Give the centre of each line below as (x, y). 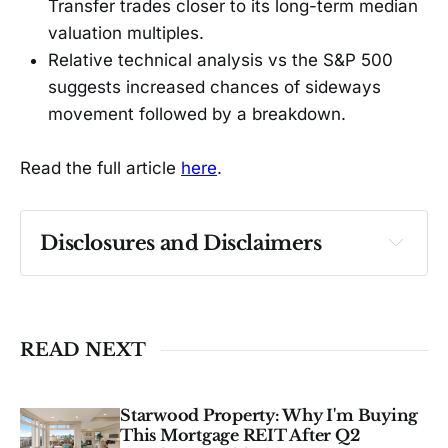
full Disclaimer (276, 298)
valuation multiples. (126, 33)
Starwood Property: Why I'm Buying (269, 415)
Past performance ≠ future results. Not (188, 274)
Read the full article (100, 168)
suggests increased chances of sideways (214, 87)
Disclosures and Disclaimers (181, 242)
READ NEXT (83, 350)
